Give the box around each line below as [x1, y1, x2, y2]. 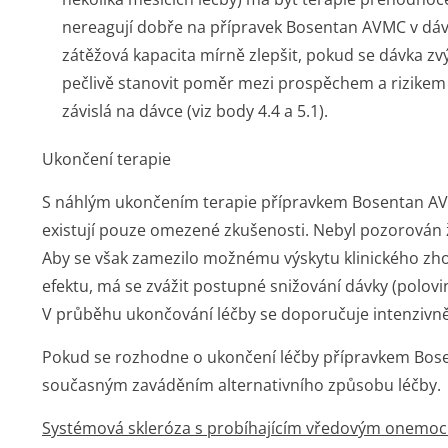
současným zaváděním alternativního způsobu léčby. [42, 374, 441, 396]
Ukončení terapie [42, 148, 171, 170]
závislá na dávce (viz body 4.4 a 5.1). [62, 100, 328, 122]
